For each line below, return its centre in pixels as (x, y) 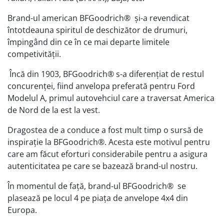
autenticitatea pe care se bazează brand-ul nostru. (102, 166)
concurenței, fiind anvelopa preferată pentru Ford (101, 86)
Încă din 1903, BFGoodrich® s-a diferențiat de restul (106, 74)
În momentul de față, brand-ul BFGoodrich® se (97, 186)
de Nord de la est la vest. (54, 110)
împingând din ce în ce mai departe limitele (88, 42)
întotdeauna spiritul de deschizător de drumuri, (97, 30)
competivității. (34, 54)
